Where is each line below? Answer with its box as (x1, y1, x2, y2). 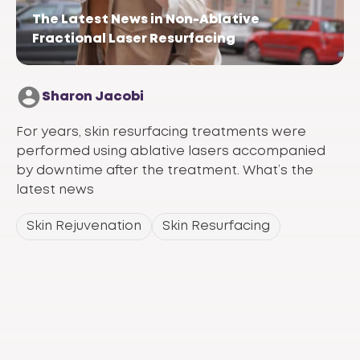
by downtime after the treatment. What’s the (16, 164, 313, 177)
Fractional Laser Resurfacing (32, 32, 235, 45)
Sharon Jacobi (42, 90, 144, 103)
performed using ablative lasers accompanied (16, 145, 325, 157)
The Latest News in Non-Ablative (32, 13, 260, 26)
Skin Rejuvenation (27, 219, 141, 232)
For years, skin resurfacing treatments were (16, 125, 306, 138)
